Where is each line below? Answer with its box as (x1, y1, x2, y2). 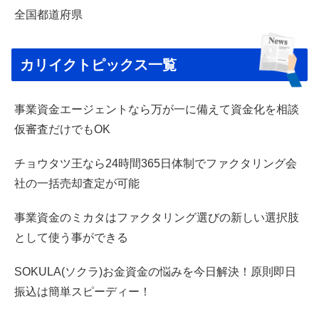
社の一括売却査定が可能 (14, 177, 140, 189)
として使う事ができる (14, 231, 128, 244)
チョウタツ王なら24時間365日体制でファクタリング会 (14, 157, 297, 169)
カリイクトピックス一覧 (20, 56, 177, 73)
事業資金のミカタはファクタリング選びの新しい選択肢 (14, 211, 299, 224)
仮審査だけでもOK (14, 122, 110, 135)
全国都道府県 (14, 9, 83, 21)
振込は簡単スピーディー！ (14, 285, 151, 298)
